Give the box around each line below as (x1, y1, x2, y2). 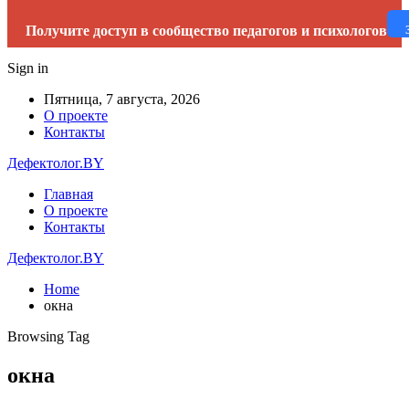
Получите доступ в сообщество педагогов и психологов (26, 23, 387, 38)
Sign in (7, 60, 48, 76)
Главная (44, 186, 93, 202)
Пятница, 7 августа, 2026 (44, 91, 200, 107)
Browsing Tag (7, 329, 89, 344)
